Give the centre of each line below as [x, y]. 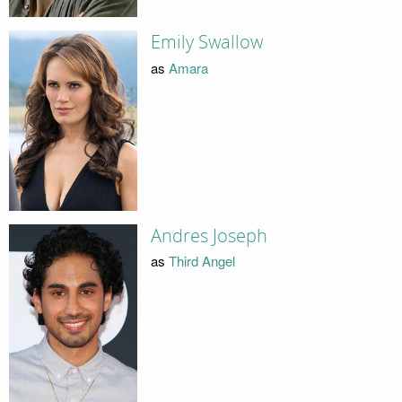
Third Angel [201, 261]
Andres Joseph [209, 236]
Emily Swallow [206, 43]
